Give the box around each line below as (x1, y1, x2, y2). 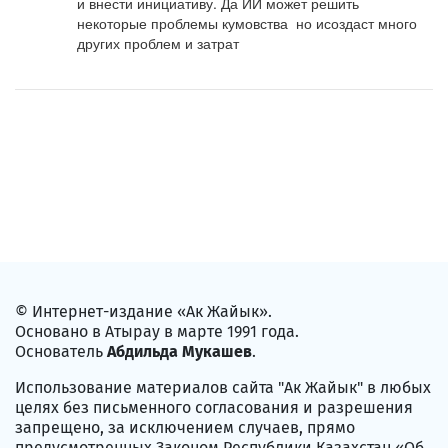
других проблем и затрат (77, 33, 239, 54)
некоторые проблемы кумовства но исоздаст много (77, 13, 417, 34)
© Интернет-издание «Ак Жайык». (15, 302, 272, 322)
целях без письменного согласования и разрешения (15, 398, 413, 418)
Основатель (15, 342, 107, 362)
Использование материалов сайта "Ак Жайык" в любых (15, 378, 431, 398)
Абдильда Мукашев (107, 342, 252, 362)
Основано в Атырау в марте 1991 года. (15, 322, 299, 342)
